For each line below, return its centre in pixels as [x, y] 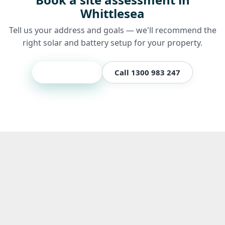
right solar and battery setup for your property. [113, 42]
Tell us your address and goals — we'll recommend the [113, 30]
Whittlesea [113, 13]
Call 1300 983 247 [147, 72]
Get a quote [67, 72]
